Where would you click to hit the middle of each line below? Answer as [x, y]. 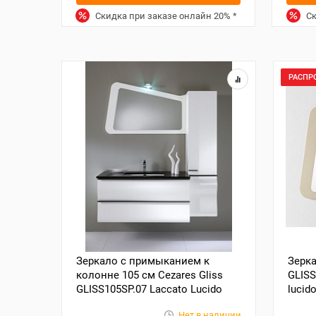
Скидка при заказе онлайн [154, 16]
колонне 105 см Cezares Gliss [150, 275]
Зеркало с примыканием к [143, 261]
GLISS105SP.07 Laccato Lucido [149, 289]
